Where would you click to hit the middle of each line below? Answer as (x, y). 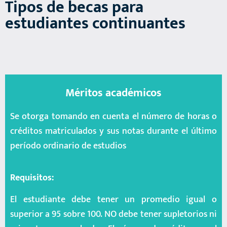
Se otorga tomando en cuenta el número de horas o (113, 116)
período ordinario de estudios (68, 145)
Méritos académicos (113, 93)
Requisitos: (32, 177)
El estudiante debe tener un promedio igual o (113, 200)
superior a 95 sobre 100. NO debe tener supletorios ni (113, 214)
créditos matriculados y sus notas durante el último (113, 131)
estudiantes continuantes (95, 23)
